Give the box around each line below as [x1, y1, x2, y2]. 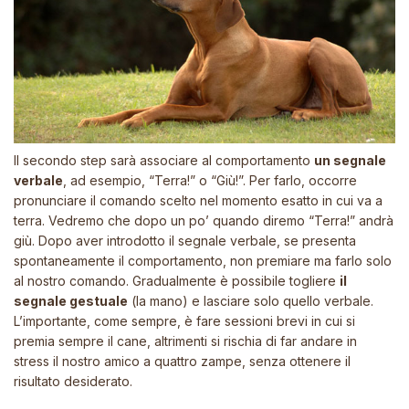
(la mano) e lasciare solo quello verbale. [128, 292, 373, 309]
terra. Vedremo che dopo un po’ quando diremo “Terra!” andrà [14, 212, 393, 228]
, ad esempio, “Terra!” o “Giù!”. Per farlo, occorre [63, 172, 357, 188]
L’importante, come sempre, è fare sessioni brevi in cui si [14, 312, 355, 329]
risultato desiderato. [14, 372, 132, 389]
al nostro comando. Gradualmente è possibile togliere [14, 272, 340, 288]
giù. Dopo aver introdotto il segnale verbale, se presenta [14, 232, 356, 248]
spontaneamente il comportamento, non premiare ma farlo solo [14, 252, 392, 268]
